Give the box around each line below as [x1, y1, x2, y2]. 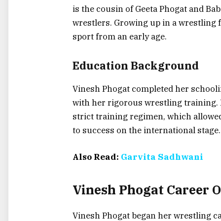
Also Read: [73, 151, 121, 162]
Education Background [73, 59, 199, 73]
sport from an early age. [73, 31, 167, 42]
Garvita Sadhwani [121, 151, 203, 162]
